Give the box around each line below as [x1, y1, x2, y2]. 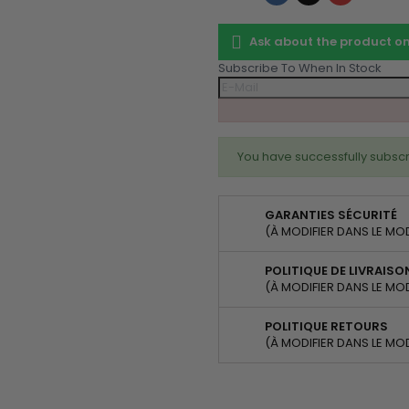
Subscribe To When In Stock [218, 59, 382, 77]
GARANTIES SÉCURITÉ [265, 206, 397, 224]
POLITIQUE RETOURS [265, 318, 388, 335]
